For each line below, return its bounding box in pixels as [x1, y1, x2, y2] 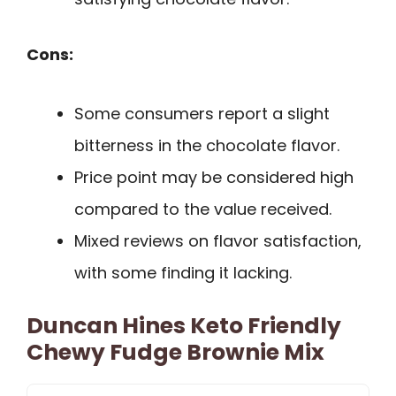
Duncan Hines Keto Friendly [27, 309, 341, 341]
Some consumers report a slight [74, 102, 330, 125]
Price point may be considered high [74, 165, 354, 188]
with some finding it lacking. [74, 261, 292, 284]
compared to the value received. [74, 197, 331, 220]
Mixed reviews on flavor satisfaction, [74, 229, 362, 252]
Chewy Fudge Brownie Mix [27, 336, 324, 368]
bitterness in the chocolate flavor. [74, 133, 339, 156]
